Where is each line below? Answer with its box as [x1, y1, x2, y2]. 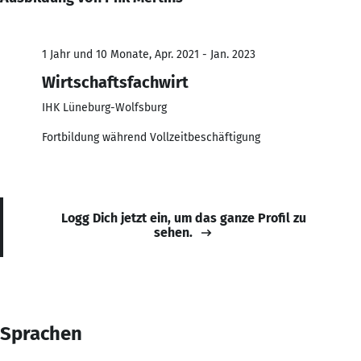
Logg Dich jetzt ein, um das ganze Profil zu [61, 210, 306, 226]
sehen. [154, 224, 193, 240]
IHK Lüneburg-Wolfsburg [42, 100, 167, 114]
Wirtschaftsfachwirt [42, 72, 189, 92]
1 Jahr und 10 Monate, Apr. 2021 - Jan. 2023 [42, 47, 255, 61]
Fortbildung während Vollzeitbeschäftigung [42, 130, 260, 144]
